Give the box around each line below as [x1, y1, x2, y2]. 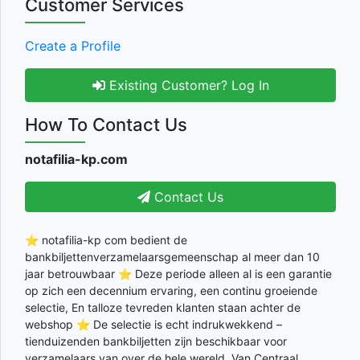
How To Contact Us [25, 114, 187, 136]
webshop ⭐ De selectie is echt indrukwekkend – [25, 317, 282, 332]
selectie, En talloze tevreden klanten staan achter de [25, 301, 301, 315]
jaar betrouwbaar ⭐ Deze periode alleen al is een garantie [25, 267, 332, 281]
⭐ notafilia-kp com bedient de [25, 233, 187, 247]
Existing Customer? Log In [104, 77, 269, 94]
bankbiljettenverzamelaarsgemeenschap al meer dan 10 [25, 250, 320, 264]
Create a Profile [25, 38, 121, 55]
